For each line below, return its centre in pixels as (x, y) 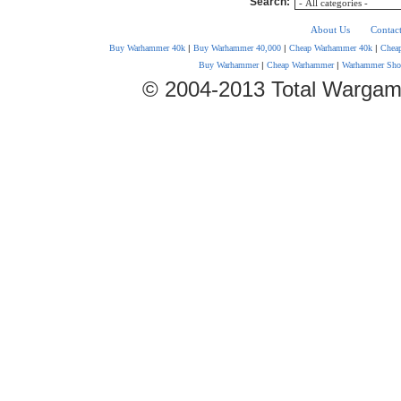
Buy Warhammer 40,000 (237, 48)
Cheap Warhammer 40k (330, 48)
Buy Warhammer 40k (147, 48)
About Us (330, 30)
